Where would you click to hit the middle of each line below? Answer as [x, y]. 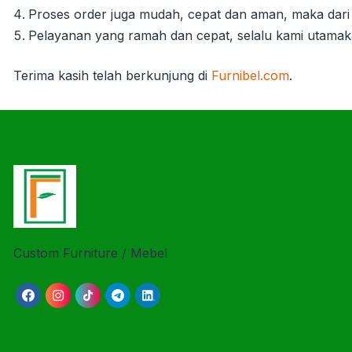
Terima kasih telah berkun [91, 75]
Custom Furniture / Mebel [90, 253]
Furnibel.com [250, 75]
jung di [188, 75]
